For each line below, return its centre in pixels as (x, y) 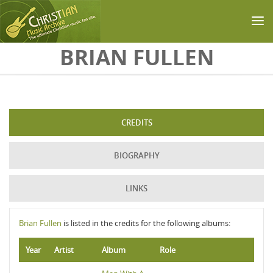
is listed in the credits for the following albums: (146, 223)
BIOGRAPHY (136, 155)
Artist (64, 250)
